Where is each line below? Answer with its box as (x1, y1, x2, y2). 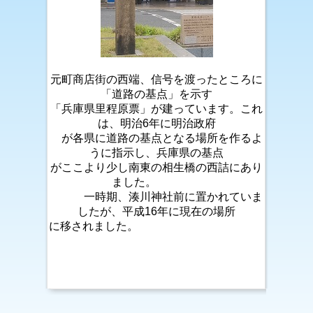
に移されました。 (49, 220, 264, 232)
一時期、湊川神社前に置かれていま (50, 191, 263, 203)
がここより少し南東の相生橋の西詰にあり (50, 161, 263, 173)
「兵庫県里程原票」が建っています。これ (50, 103, 263, 115)
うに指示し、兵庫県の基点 (89, 147, 224, 159)
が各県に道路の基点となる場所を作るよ (50, 132, 263, 144)
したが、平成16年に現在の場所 (78, 205, 235, 217)
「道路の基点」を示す (101, 88, 212, 100)
